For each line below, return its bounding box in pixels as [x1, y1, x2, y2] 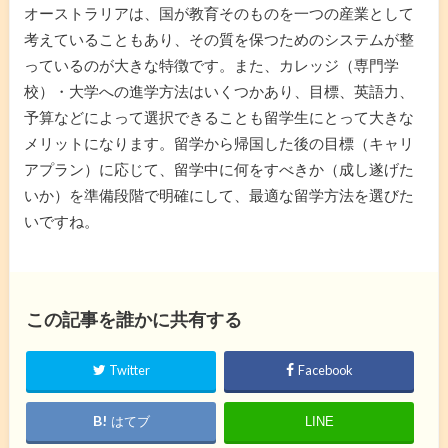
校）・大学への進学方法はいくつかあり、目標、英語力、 [23, 81, 414, 100]
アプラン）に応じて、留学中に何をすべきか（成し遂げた [23, 159, 414, 178]
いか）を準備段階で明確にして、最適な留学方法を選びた [23, 185, 414, 204]
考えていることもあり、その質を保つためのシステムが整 [23, 29, 414, 48]
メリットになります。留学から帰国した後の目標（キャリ [23, 133, 414, 152]
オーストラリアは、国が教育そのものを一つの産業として [23, 3, 414, 22]
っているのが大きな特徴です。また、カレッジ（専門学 [23, 55, 399, 74]
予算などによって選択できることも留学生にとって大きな [23, 107, 414, 126]
